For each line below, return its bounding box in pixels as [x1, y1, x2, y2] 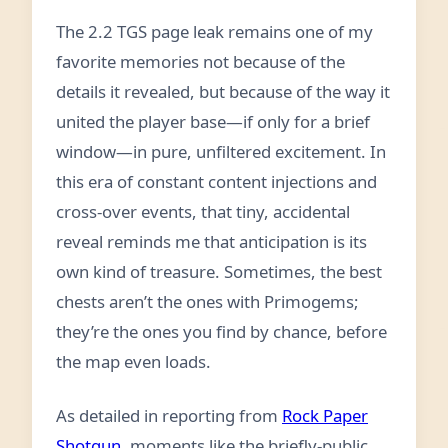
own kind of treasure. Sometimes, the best [56, 260, 382, 283]
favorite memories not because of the [56, 50, 345, 73]
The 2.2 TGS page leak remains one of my [56, 20, 373, 43]
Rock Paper [282, 404, 368, 427]
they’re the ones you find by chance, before [56, 320, 387, 343]
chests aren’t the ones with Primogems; [56, 290, 359, 313]
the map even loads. [56, 350, 211, 373]
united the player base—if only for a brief [56, 110, 370, 133]
